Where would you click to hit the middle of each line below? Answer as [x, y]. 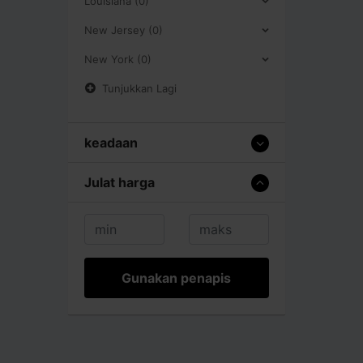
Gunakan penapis [177, 278]
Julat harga [120, 182]
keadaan [111, 142]
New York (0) [118, 59]
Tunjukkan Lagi [139, 88]
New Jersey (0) [124, 30]
